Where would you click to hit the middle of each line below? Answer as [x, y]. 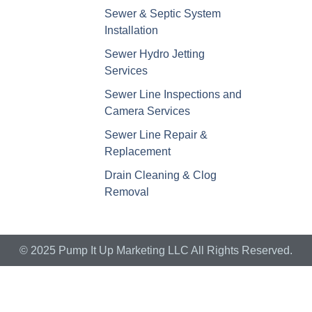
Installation [131, 30]
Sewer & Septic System [162, 13]
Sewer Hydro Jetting [154, 54]
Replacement [137, 151]
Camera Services [147, 111]
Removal [126, 192]
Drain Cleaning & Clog [160, 175]
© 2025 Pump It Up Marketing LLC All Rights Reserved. [156, 250]
